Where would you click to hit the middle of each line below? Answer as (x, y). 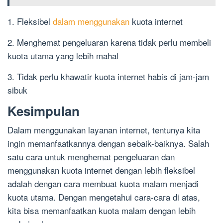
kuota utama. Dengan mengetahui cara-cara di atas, (104, 197)
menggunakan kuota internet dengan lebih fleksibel (101, 170)
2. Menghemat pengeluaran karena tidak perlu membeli (109, 42)
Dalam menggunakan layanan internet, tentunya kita (104, 130)
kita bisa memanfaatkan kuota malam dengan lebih (102, 211)
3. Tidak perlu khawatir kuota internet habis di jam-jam (108, 77)
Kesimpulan (44, 111)
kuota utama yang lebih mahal (63, 56)
